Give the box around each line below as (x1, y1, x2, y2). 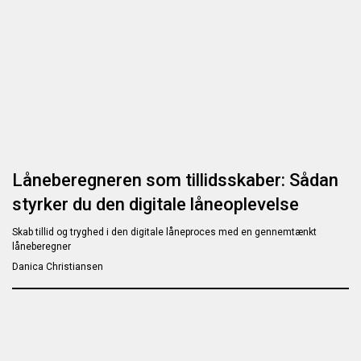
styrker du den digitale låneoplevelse (12, 194, 299, 215)
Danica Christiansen (12, 261, 103, 273)
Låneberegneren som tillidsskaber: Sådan (12, 170, 338, 191)
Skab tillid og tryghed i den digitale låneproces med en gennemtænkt (12, 226, 317, 239)
